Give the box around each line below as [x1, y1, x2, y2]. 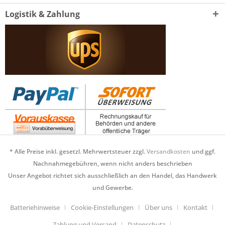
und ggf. [190, 147, 215, 156]
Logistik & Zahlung [5, 9, 80, 20]
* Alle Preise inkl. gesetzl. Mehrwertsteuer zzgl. [10, 147, 147, 156]
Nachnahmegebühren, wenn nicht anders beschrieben [33, 159, 192, 168]
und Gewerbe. [92, 183, 133, 192]
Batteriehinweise [10, 203, 60, 212]
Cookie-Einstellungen [71, 203, 134, 212]
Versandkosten [147, 147, 190, 156]
